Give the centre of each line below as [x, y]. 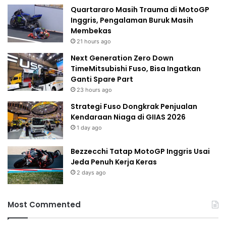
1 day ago [89, 128]
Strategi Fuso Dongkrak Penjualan [134, 107]
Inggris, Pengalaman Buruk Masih [132, 20]
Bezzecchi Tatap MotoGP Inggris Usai [140, 152]
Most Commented [44, 205]
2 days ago [91, 173]
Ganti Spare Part [102, 79]
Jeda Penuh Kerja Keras [114, 162]
